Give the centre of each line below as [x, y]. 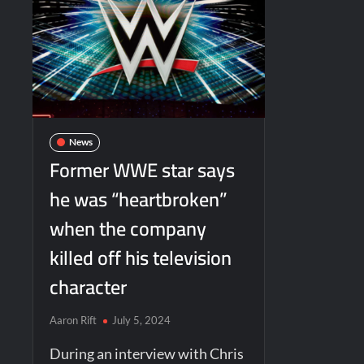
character [89, 287]
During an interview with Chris [147, 353]
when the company [128, 228]
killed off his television [141, 258]
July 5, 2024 [142, 320]
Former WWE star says [143, 170]
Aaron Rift [74, 320]
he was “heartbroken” [139, 199]
